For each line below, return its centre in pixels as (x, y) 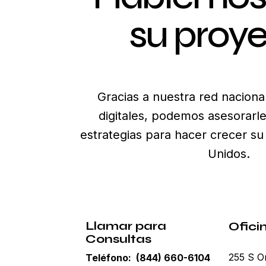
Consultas (118, 239)
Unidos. (229, 154)
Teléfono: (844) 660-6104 (148, 258)
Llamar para (126, 226)
